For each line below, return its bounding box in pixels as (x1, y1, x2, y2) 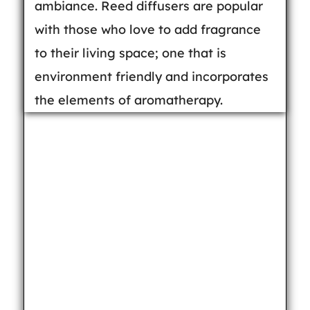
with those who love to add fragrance (34, 21, 261, 37)
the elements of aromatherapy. (34, 92, 223, 108)
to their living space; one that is (34, 45, 226, 61)
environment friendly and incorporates (34, 69, 268, 84)
